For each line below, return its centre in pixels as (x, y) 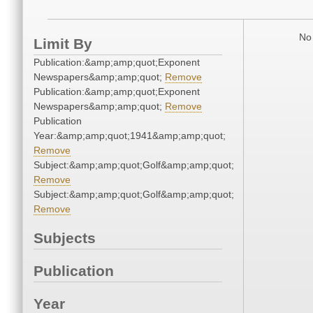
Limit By (63, 44)
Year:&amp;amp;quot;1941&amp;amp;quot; (130, 136)
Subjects (65, 238)
